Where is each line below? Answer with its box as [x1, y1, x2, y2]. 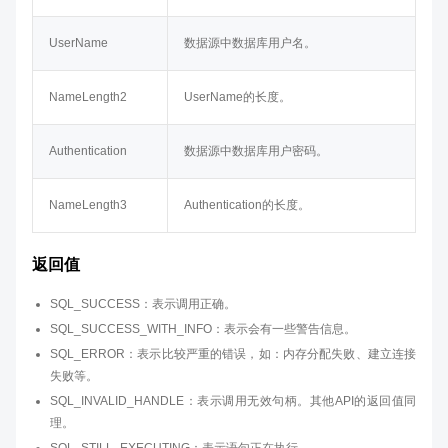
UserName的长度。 [184, 90, 291, 104]
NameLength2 [49, 90, 127, 104]
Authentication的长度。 [184, 198, 310, 212]
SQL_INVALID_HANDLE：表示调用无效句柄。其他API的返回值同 [50, 394, 416, 408]
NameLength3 [49, 198, 127, 212]
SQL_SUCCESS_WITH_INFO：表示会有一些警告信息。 [50, 322, 356, 336]
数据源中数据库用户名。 [184, 36, 316, 50]
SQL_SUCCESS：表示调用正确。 [50, 297, 236, 311]
